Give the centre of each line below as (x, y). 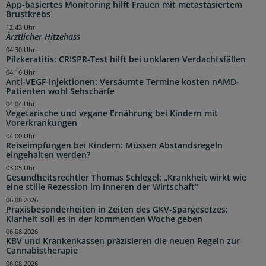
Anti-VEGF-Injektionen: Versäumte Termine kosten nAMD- (123, 82)
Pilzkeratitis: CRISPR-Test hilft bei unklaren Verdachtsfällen (126, 59)
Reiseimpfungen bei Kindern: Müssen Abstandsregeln (114, 146)
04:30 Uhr (21, 50)
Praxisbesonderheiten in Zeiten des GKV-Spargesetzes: (117, 209)
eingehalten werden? (48, 155)
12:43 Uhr (21, 28)
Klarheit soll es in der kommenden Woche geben (104, 219)
